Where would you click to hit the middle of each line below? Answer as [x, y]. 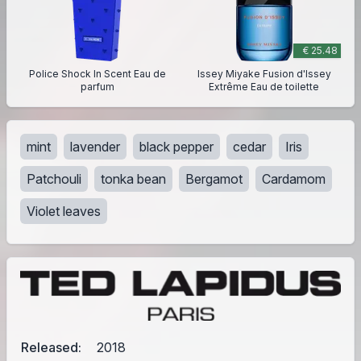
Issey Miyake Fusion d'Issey [264, 73]
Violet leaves [64, 211]
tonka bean [133, 178]
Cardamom [294, 178]
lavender [95, 146]
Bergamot [214, 178]
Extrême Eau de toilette [264, 86]
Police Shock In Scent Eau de [97, 73]
